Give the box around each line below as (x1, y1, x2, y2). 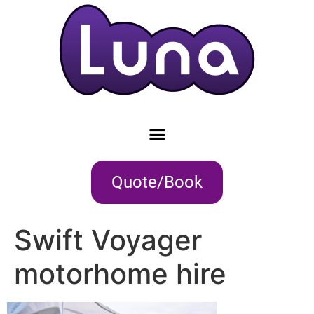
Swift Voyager (14, 222, 202, 257)
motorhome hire (14, 256, 226, 291)
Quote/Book (111, 172, 203, 192)
